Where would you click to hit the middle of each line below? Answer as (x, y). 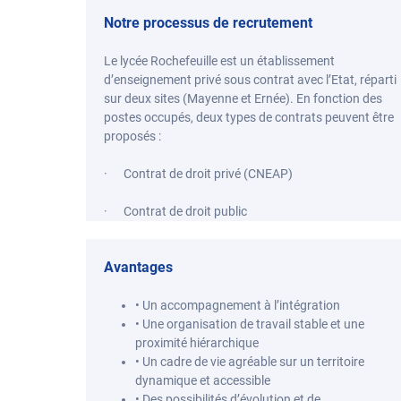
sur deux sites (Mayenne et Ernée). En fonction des (243, 98)
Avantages (138, 267)
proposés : (132, 136)
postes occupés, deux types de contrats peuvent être (249, 117)
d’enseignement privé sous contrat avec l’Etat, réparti (250, 80)
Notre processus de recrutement (208, 23)
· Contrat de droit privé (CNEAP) (198, 174)
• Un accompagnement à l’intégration (238, 305)
